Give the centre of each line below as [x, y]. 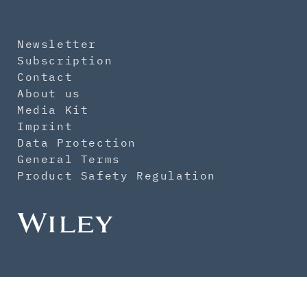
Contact [45, 77]
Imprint [45, 126]
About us [49, 94]
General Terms [69, 159]
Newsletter [57, 44]
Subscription [65, 61]
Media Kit [53, 110]
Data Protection [77, 143]
